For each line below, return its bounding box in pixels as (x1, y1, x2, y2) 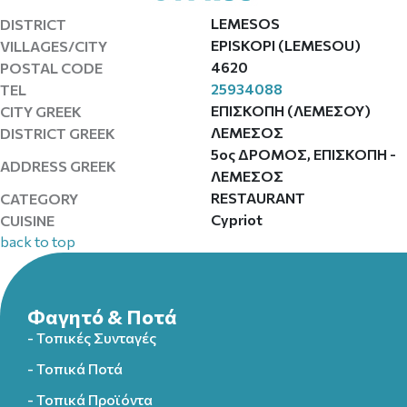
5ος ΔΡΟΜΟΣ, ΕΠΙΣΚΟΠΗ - (210, 145, 396, 163)
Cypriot (210, 211, 263, 228)
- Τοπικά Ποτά (27, 360, 123, 377)
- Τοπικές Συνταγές (27, 329, 156, 346)
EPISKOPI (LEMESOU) (210, 36, 361, 54)
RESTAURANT (210, 189, 305, 206)
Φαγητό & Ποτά (27, 304, 177, 329)
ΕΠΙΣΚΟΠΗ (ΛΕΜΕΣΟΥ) (210, 102, 371, 119)
